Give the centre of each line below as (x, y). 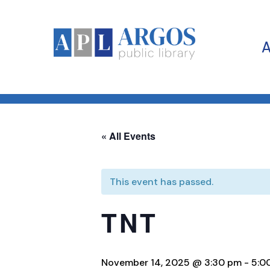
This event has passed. (162, 181)
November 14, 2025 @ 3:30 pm (171, 262)
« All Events (128, 136)
